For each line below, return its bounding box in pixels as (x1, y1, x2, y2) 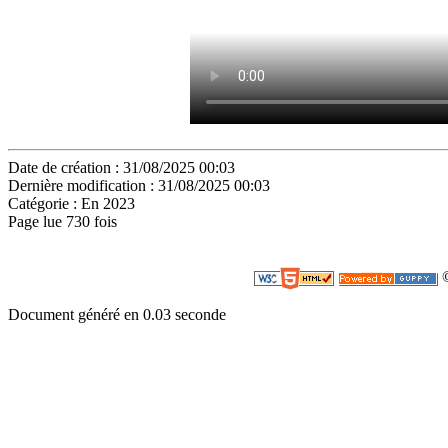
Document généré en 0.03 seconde (8, 306, 226, 323)
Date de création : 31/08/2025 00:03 (8, 159, 235, 176)
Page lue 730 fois (8, 213, 117, 230)
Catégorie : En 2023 (8, 195, 135, 212)
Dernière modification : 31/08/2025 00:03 (8, 177, 270, 194)
